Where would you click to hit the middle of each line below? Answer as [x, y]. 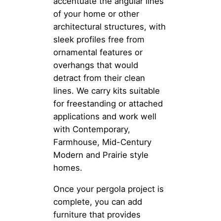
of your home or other [96, 14]
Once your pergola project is [109, 189]
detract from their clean [99, 78]
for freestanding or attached [108, 103]
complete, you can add [98, 202]
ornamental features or [98, 52]
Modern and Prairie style [101, 155]
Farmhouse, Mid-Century [102, 142]
